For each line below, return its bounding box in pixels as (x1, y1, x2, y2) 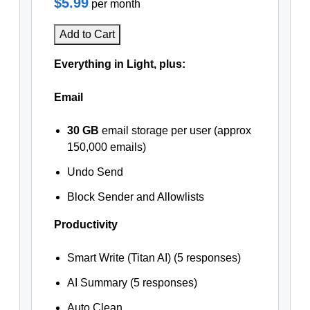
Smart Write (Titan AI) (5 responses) (66, 252, 241, 264)
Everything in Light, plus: (53, 58, 185, 70)
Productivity (53, 219, 118, 230)
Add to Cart (59, 28, 115, 40)
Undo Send (66, 166, 123, 178)
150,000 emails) (66, 141, 146, 153)
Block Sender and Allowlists (66, 191, 204, 203)
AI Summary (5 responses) (66, 277, 197, 289)
